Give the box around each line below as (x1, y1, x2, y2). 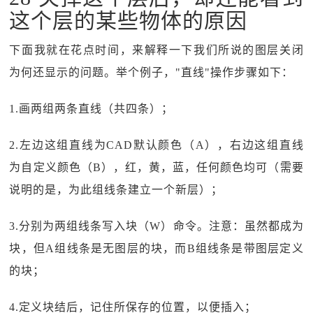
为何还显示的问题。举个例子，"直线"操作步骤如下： (9, 66, 294, 78)
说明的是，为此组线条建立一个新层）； (9, 184, 224, 196)
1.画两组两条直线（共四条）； (9, 103, 174, 115)
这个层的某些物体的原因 (9, 9, 248, 32)
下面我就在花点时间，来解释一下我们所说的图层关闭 (9, 44, 304, 56)
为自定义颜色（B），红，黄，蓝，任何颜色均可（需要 (9, 161, 304, 173)
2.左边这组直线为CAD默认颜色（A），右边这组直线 (9, 139, 304, 151)
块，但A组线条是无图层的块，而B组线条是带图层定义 (9, 242, 304, 254)
